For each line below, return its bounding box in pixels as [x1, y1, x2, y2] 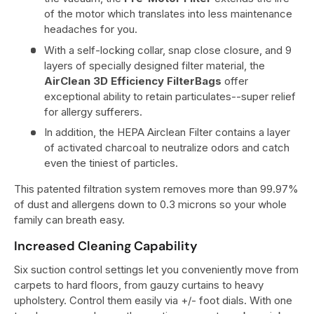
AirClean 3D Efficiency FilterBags [43, 74, 221, 88]
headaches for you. [43, 22, 137, 36]
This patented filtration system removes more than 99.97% [14, 182, 299, 196]
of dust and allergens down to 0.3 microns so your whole [14, 198, 287, 212]
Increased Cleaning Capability [14, 238, 198, 255]
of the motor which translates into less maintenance [43, 7, 292, 21]
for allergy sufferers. [43, 104, 142, 118]
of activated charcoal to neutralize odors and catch [43, 141, 289, 155]
